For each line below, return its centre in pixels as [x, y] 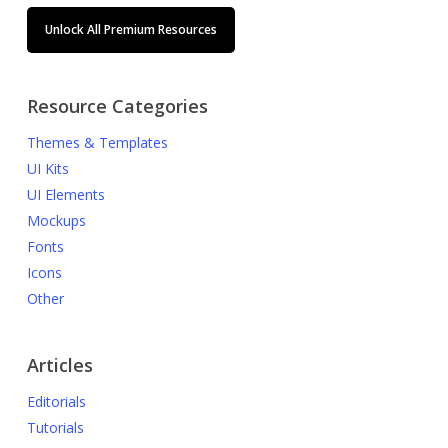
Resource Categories [117, 106]
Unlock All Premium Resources [130, 29]
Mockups [56, 220]
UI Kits [47, 168]
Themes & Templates [97, 142]
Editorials [56, 401]
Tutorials [55, 427]
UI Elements [65, 194]
